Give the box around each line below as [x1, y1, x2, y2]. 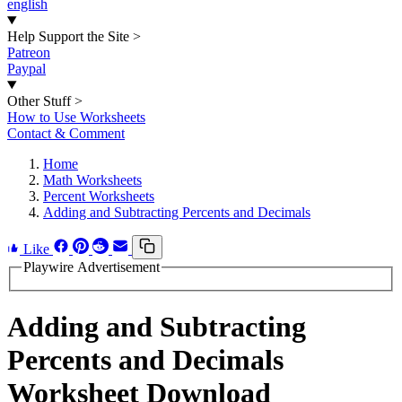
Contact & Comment [7, 126, 125, 141]
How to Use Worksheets [7, 109, 145, 125]
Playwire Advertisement [23, 259, 160, 275]
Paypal [7, 61, 46, 76]
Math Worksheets [43, 172, 142, 188]
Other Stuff [7, 93, 71, 109]
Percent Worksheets [43, 188, 154, 204]
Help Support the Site [7, 29, 129, 44]
